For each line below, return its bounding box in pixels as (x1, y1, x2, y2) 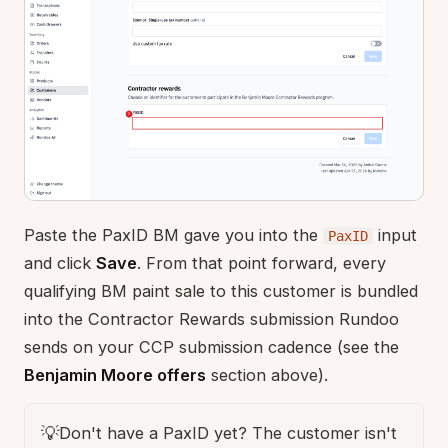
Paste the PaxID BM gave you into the (24, 224, 323, 245)
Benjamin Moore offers (24, 364, 206, 385)
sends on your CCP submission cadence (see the (24, 336, 399, 357)
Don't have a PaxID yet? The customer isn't (59, 422, 397, 443)
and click (24, 252, 96, 273)
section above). (206, 364, 328, 385)
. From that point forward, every (137, 252, 386, 273)
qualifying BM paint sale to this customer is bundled (24, 280, 418, 301)
